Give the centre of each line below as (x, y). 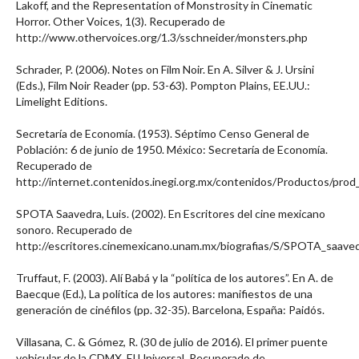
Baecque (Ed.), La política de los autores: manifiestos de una (164, 294)
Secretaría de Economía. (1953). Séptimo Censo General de (163, 133)
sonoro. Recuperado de (74, 230)
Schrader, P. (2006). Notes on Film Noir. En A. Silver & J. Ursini (165, 69)
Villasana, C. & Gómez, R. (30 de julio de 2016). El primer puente (172, 342)
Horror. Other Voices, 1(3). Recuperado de (121, 21)
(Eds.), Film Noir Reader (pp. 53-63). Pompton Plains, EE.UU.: (163, 85)
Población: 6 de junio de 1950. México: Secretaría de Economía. (172, 149)
